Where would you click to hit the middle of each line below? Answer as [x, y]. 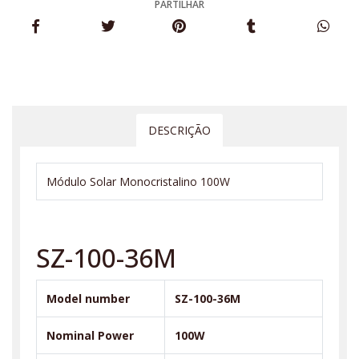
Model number [88, 298]
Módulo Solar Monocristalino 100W [138, 181]
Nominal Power [90, 335]
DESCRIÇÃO [179, 130]
